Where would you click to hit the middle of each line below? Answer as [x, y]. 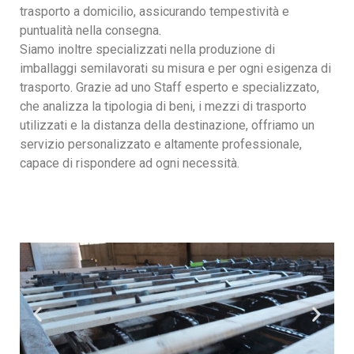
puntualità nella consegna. [90, 30]
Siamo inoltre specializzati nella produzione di [147, 49]
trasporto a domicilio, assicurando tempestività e [154, 11]
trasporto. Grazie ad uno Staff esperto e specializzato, [169, 87]
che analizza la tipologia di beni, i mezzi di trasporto [163, 106]
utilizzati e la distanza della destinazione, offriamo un [167, 125]
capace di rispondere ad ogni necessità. [130, 163]
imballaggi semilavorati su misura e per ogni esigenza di [175, 68]
